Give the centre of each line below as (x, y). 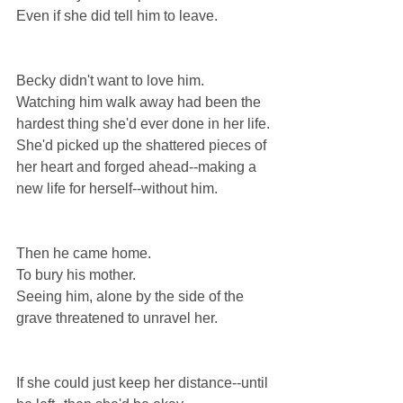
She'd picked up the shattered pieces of (143, 145)
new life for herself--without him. (117, 188)
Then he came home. (84, 253)
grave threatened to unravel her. (117, 318)
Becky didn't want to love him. (110, 81)
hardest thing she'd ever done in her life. (143, 124)
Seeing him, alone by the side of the (132, 296)
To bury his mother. (76, 275)
